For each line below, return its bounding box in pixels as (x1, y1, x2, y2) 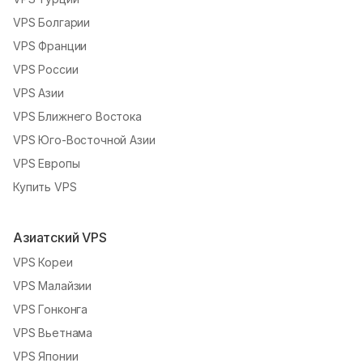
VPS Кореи (13, 254, 73, 269)
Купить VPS (13, 179, 77, 194)
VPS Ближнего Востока (13, 109, 142, 123)
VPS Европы (13, 156, 80, 170)
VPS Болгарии (13, 15, 91, 29)
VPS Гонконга (13, 301, 88, 316)
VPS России (13, 62, 79, 76)
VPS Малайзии (13, 278, 92, 293)
